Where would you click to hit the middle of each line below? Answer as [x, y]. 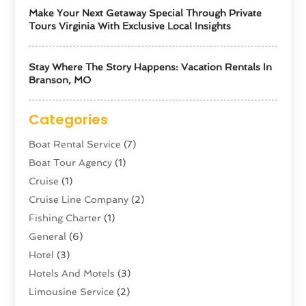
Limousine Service [72, 291]
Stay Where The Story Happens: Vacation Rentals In [151, 67]
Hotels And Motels [72, 273]
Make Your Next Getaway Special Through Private [145, 13]
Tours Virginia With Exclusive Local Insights [130, 26]
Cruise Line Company [79, 199]
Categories [69, 119]
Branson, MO [60, 80]
